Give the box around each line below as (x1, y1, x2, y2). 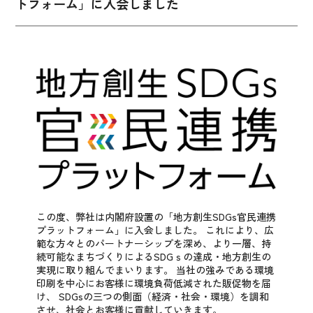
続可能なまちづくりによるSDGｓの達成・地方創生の (36, 249, 272, 264)
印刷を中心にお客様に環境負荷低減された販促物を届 (36, 276, 272, 291)
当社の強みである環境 (173, 263, 275, 277)
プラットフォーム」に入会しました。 (36, 223, 203, 238)
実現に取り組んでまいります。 (36, 263, 174, 277)
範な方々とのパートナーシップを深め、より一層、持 (36, 236, 272, 251)
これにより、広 (203, 223, 275, 238)
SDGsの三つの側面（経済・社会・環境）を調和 (56, 289, 270, 304)
